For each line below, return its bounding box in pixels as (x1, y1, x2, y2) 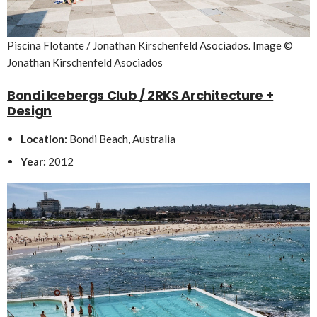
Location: (20, 132, 69, 146)
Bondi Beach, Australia (69, 132, 175, 146)
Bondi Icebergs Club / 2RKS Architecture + (7, 86, 274, 105)
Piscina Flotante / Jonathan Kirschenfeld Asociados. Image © (7, 39, 293, 52)
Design (7, 102, 52, 120)
